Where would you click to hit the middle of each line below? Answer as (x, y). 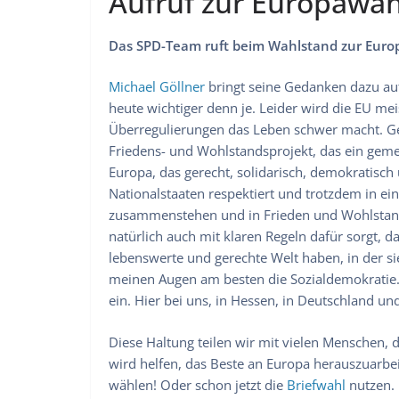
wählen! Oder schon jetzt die (198, 384)
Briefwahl (316, 384)
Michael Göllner (157, 86)
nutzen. (370, 384)
